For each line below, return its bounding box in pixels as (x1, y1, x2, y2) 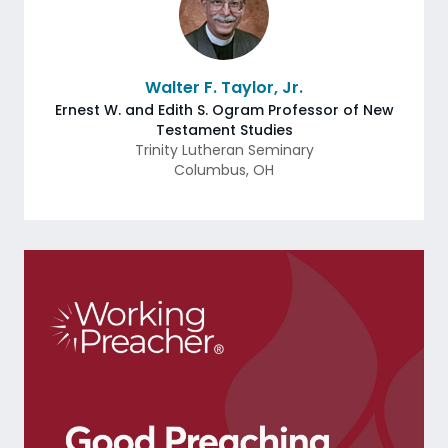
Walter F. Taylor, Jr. (145, 76, 303, 99)
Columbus (174, 160, 246, 180)
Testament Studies (155, 120, 293, 140)
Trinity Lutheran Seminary (134, 140, 314, 160)
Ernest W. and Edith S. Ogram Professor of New (54, 100, 394, 120)
